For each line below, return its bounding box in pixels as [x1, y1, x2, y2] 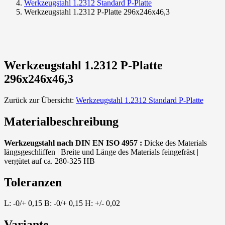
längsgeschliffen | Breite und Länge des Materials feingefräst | [4, 147, 198, 156]
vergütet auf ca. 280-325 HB [4, 156, 95, 165]
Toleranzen [4, 175, 62, 189]
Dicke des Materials [142, 138, 207, 147]
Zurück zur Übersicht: [4, 95, 76, 104]
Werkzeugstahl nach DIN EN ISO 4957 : [4, 138, 142, 147]
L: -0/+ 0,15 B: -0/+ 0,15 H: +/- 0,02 [4, 199, 120, 208]
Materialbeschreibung [4, 115, 119, 128]
